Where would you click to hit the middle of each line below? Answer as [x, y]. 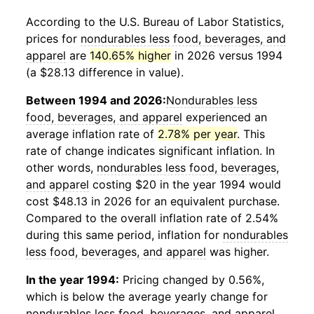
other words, [61, 168]
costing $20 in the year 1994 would [185, 184]
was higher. [238, 252]
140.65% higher [130, 55]
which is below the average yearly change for [147, 296]
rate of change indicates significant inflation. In [150, 151]
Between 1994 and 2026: [96, 100]
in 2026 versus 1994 [227, 55]
